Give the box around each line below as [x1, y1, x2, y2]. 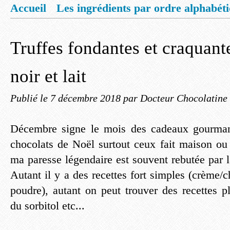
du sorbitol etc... [10, 199, 85, 212]
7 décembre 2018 [50, 92, 123, 104]
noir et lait [10, 66, 86, 86]
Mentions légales [21, 21, 101, 34]
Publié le [10, 92, 50, 104]
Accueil [10, 2, 46, 14]
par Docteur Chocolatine [123, 92, 227, 104]
